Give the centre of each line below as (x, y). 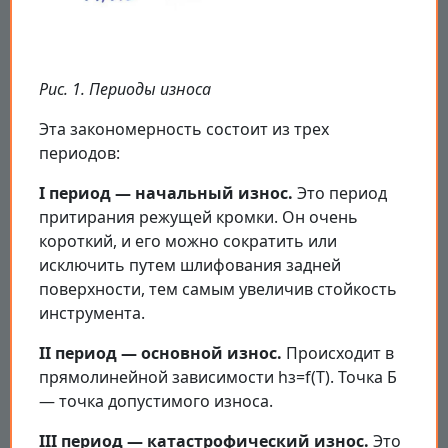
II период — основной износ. (160, 352)
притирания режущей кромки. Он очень (198, 216)
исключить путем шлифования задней (190, 264)
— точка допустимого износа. (156, 400)
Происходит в (338, 352)
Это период (340, 192)
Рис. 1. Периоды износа (125, 88)
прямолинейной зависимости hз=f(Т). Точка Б (218, 376)
